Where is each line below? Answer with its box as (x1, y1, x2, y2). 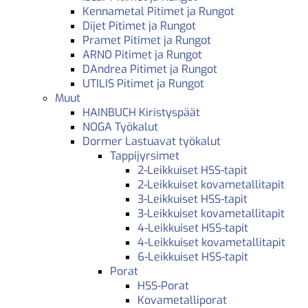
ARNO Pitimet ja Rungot (82, 47, 202, 62)
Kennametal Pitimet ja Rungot (82, 3, 234, 19)
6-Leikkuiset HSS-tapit (137, 249, 248, 264)
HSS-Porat (137, 278, 189, 293)
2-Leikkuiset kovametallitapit (137, 177, 285, 192)
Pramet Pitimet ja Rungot (82, 32, 211, 47)
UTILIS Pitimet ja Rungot (82, 76, 204, 91)
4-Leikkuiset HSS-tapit (137, 220, 248, 235)
